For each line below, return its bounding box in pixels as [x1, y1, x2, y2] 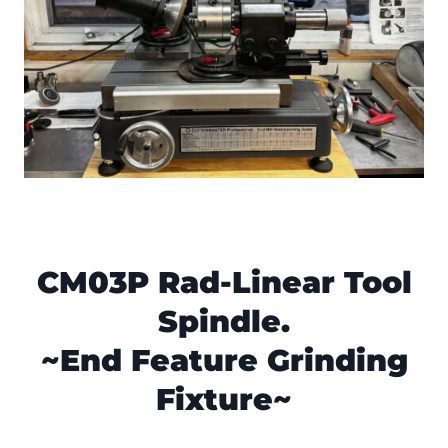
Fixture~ [156, 381, 292, 419]
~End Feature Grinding [40, 342, 408, 380]
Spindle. [158, 303, 290, 341]
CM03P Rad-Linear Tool [36, 264, 412, 302]
